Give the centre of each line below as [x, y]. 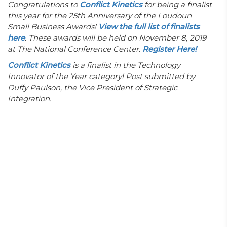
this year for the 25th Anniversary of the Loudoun [100, 15]
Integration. [29, 99]
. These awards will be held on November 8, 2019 [116, 38]
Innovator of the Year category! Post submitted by [101, 76]
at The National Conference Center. [75, 49]
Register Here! [169, 49]
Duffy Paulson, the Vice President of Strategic [92, 87]
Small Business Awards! [53, 27]
